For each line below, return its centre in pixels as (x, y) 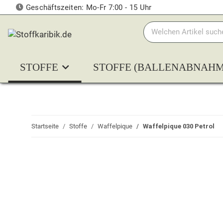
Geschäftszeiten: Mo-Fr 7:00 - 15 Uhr (88, 7)
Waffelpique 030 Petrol (179, 126)
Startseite (45, 126)
